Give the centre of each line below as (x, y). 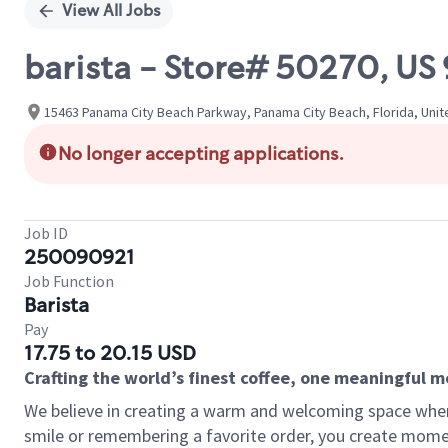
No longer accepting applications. (201, 154)
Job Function (69, 281)
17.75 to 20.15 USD (110, 353)
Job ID (46, 233)
